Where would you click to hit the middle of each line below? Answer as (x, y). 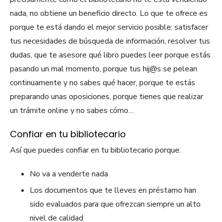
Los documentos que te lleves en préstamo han (113, 191)
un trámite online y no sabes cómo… (72, 111)
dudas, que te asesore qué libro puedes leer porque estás (110, 55)
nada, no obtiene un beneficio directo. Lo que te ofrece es (109, 14)
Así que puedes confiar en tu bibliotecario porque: (95, 150)
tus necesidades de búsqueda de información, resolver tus (110, 41)
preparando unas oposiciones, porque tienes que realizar (107, 97)
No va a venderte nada (69, 174)
